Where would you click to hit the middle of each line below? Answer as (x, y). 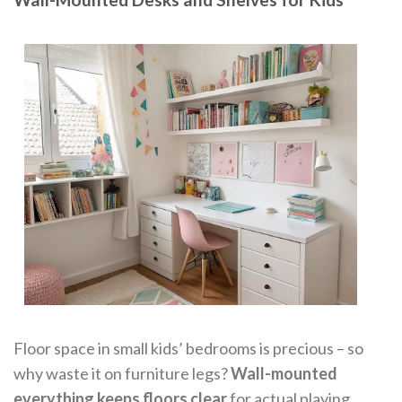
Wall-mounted (284, 374)
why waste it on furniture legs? (122, 374)
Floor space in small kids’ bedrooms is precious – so (188, 349)
